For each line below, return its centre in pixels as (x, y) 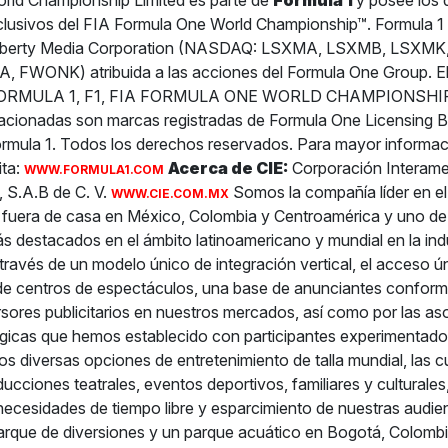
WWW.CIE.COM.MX (169, 194)
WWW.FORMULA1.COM (93, 170)
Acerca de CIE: (227, 168)
